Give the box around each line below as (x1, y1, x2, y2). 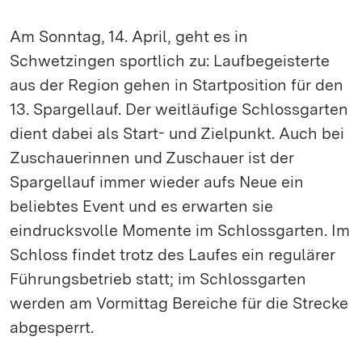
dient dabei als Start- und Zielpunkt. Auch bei (10, 124, 344, 143)
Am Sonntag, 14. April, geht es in (10, 27, 248, 46)
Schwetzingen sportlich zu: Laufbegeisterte (10, 51, 330, 70)
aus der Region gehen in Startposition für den (10, 75, 343, 95)
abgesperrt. (10, 318, 94, 337)
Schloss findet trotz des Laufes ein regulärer (10, 245, 335, 264)
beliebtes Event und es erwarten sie (10, 196, 273, 216)
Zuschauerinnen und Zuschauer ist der (10, 148, 294, 167)
